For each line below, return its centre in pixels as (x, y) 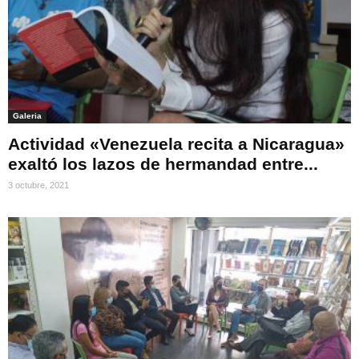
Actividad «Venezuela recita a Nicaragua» (176, 143)
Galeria (27, 115)
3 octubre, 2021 (38, 185)
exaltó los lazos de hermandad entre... (163, 163)
